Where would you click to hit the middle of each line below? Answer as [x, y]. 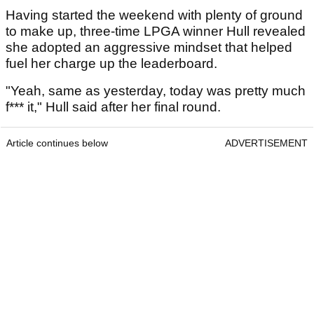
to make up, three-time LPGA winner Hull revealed [156, 32]
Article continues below [57, 143]
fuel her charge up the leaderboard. [111, 64]
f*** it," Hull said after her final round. [113, 107]
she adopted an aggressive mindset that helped [149, 48]
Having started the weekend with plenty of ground [154, 15]
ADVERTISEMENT [266, 143]
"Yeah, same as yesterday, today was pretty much [156, 91]
